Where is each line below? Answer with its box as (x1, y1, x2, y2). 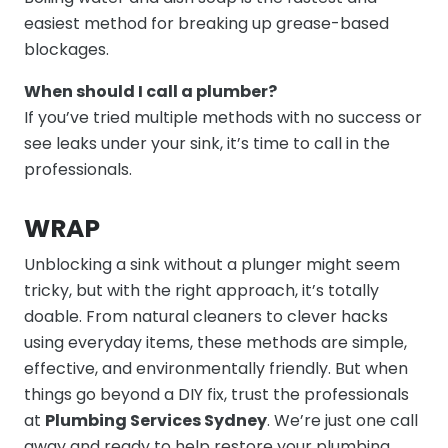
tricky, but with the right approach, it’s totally (24, 279, 379, 302)
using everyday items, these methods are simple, (24, 331, 407, 354)
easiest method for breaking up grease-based (24, 12, 389, 35)
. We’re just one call (267, 409, 418, 432)
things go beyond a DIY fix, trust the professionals (24, 383, 409, 406)
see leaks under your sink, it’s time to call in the (24, 132, 390, 155)
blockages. (24, 38, 109, 61)
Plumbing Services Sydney (45, 409, 267, 432)
